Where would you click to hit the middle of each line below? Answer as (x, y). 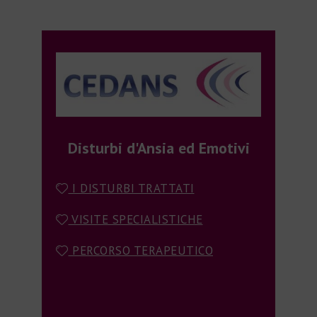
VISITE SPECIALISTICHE (136, 220)
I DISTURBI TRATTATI (131, 189)
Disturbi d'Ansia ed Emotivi (158, 148)
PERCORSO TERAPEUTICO (140, 251)
